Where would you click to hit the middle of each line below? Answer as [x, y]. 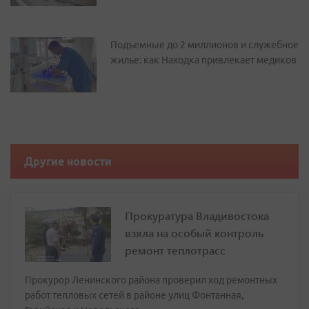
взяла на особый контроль [194, 233]
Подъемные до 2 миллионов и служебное [205, 45]
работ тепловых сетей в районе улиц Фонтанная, [134, 295]
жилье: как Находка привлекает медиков [203, 60]
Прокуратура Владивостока [197, 216]
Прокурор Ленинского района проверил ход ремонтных [151, 280]
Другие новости [68, 161]
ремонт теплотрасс [175, 250]
